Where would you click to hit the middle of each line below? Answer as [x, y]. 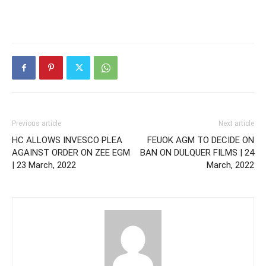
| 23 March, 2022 [44, 165]
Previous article [37, 123]
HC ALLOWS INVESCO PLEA [67, 140]
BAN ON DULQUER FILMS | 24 [197, 153]
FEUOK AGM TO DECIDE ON [201, 140]
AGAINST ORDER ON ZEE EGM [71, 153]
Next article [236, 123]
